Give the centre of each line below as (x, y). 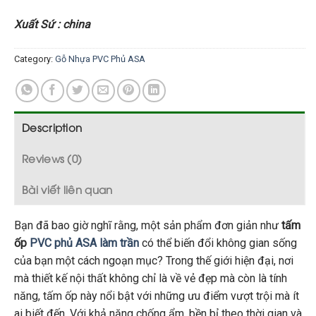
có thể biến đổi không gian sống (218, 243)
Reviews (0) (52, 158)
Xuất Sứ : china (52, 25)
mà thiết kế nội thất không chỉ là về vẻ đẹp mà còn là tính (151, 278)
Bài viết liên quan (67, 189)
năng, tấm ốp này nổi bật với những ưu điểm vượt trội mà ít (157, 296)
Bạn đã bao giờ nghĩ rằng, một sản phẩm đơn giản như (148, 225)
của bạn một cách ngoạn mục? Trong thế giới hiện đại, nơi (154, 260)
